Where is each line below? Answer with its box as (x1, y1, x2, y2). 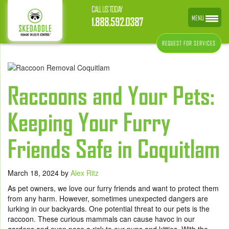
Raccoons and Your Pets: (8, 82, 215, 110)
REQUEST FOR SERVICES (162, 40, 216, 47)
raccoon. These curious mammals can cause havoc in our (8, 214, 195, 224)
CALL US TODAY (91, 5, 122, 14)
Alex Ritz (71, 168, 99, 178)
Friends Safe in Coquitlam (8, 135, 220, 164)
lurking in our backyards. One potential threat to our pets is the (8, 203, 210, 214)
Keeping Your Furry (8, 108, 171, 137)
